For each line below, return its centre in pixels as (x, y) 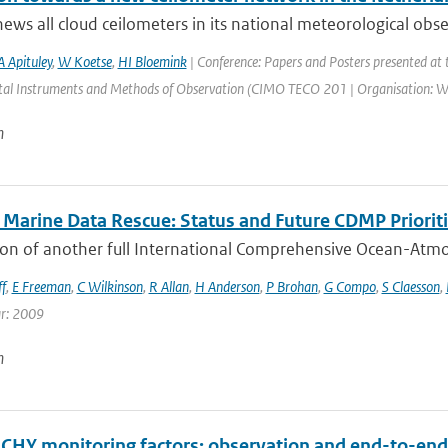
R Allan (168, 286)
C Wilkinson (109, 286)
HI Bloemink (152, 61)
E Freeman (41, 286)
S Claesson (410, 286)
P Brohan (291, 286)
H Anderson (227, 286)
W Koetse (84, 61)
